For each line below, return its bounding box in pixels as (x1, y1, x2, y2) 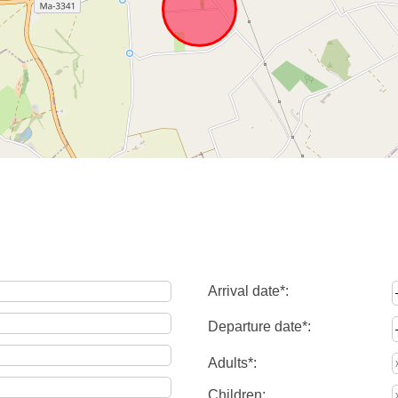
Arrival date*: (208, 283, 289, 298)
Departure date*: (208, 319, 311, 335)
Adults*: (208, 354, 257, 370)
